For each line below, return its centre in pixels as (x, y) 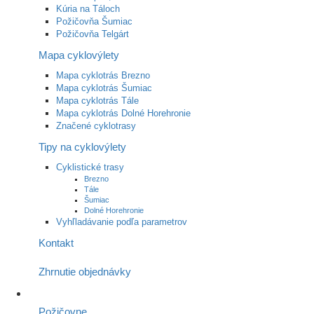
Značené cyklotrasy (96, 125)
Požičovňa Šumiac (94, 21)
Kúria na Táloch (88, 8)
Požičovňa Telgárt (93, 34)
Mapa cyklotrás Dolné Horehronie (123, 113)
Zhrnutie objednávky (85, 271)
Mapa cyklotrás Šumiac (104, 88)
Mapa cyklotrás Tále (97, 100)
